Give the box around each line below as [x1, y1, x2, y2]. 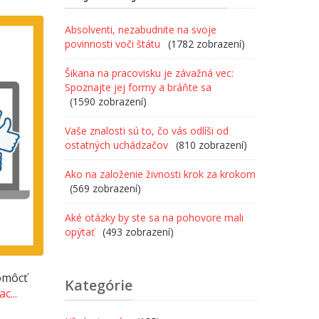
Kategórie [65, 276, 132, 295]
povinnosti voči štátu [65, 37, 160, 51]
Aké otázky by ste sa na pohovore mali [65, 211, 244, 224]
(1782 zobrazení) [165, 37, 245, 51]
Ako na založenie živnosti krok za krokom [65, 167, 256, 181]
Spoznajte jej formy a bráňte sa [65, 80, 211, 94]
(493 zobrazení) [100, 225, 174, 239]
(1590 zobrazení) [70, 95, 147, 108]
